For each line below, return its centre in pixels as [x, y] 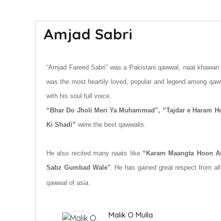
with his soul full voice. [80, 96]
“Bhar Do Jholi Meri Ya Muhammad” [103, 110]
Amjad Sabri [88, 34]
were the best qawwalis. [111, 125]
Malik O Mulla [131, 215]
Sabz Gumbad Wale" [78, 167]
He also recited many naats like [95, 153]
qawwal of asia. [69, 183]
